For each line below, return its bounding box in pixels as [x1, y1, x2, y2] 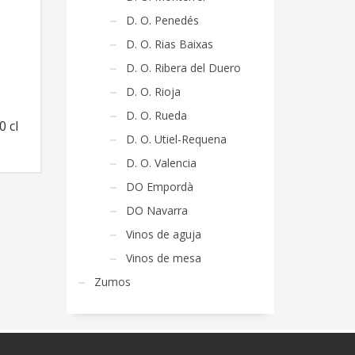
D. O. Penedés [125, 13, 199, 28]
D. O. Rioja [125, 84, 181, 99]
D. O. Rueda [125, 108, 187, 123]
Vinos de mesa [125, 250, 201, 265]
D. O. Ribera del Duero [125, 60, 241, 75]
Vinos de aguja [125, 227, 201, 242]
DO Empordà [125, 179, 193, 194]
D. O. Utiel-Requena [125, 132, 227, 147]
